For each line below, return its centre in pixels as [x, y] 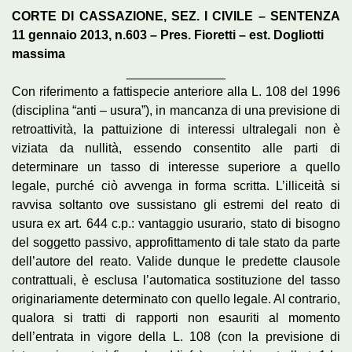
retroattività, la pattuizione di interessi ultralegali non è [176, 130]
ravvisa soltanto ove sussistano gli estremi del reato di [176, 205]
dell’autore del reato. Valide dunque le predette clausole [176, 262]
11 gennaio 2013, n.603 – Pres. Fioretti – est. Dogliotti [168, 35]
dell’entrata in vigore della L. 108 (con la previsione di [176, 337]
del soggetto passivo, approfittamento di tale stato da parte [176, 243]
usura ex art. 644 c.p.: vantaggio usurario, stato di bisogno [176, 224]
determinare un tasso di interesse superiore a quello [176, 167]
